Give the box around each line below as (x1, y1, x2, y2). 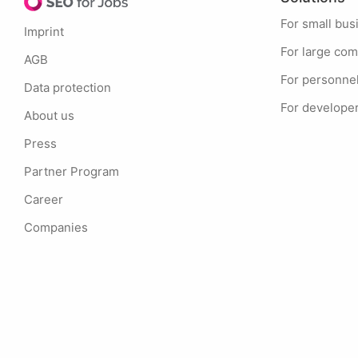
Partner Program (32, 164, 119, 179)
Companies (33, 220, 88, 235)
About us (32, 108, 74, 123)
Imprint (27, 24, 64, 39)
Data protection (33, 80, 111, 95)
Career (33, 192, 63, 207)
